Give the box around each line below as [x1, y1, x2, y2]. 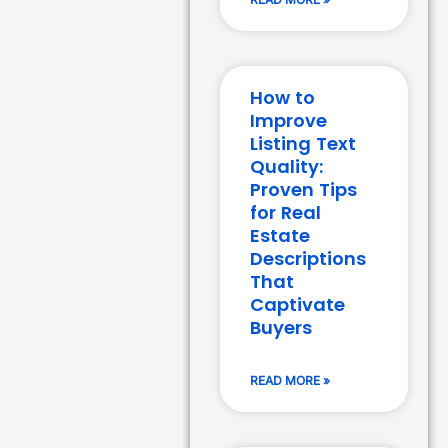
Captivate [250, 292, 346, 318]
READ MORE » [250, 373, 331, 389]
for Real [250, 200, 322, 226]
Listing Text [250, 131, 357, 157]
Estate [250, 223, 311, 249]
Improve [250, 108, 328, 134]
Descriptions [250, 246, 367, 272]
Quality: [250, 154, 324, 180]
